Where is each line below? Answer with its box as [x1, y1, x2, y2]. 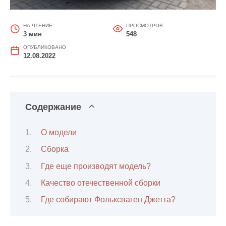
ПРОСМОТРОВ [126, 23, 163, 29]
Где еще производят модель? [40, 161, 151, 171]
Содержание [25, 102, 81, 112]
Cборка [40, 145, 69, 154]
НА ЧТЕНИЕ [23, 23, 52, 29]
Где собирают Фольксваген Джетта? [40, 195, 176, 204]
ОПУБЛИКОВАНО [23, 44, 66, 50]
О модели [40, 128, 77, 137]
